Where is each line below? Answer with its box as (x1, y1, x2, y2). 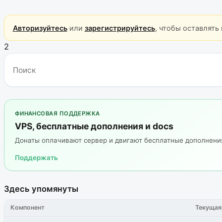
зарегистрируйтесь (84, 23, 155, 32)
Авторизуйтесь (12, 23, 67, 32)
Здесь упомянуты (4, 183, 78, 194)
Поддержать (14, 153, 58, 162)
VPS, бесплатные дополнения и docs (14, 120, 173, 131)
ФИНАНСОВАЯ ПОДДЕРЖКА (14, 110, 100, 117)
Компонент (10, 204, 45, 212)
